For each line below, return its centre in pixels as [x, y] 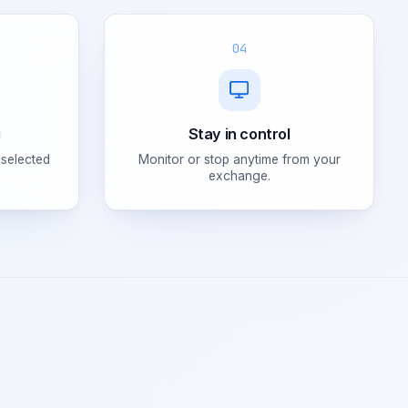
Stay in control [239, 133]
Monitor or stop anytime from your [239, 159]
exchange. [239, 175]
